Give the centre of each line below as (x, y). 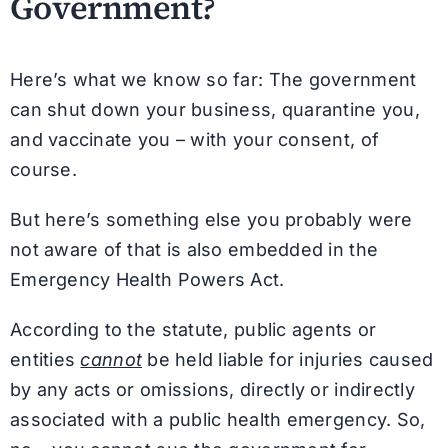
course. (43, 170)
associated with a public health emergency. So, (217, 420)
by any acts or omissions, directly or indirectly (212, 390)
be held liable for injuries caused (288, 360)
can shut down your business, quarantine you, (214, 110)
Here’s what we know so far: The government (213, 80)
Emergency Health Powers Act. (147, 280)
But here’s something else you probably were (211, 220)
